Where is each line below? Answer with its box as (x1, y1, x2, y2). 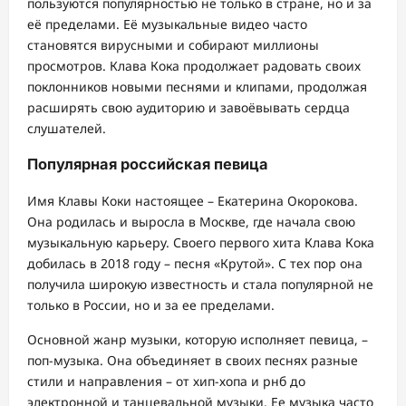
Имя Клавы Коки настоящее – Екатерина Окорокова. (27, 191, 358, 209)
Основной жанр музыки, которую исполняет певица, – (27, 330, 368, 348)
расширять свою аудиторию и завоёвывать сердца (27, 98, 350, 116)
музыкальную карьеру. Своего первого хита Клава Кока (27, 233, 374, 251)
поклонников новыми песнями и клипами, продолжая (27, 77, 367, 95)
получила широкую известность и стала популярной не (27, 275, 373, 293)
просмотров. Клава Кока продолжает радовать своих (27, 56, 361, 74)
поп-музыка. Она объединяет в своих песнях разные (27, 351, 358, 369)
